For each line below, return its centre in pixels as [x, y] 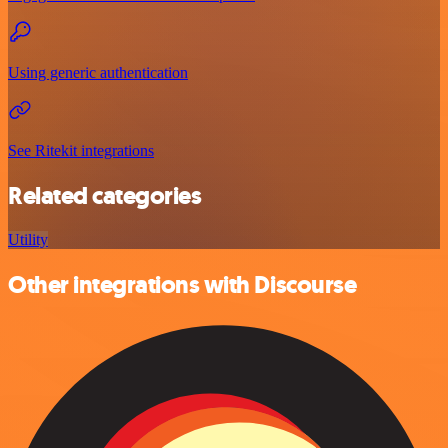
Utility [28, 240]
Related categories [105, 195]
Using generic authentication [98, 72]
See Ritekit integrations [81, 150]
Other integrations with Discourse [182, 285]
